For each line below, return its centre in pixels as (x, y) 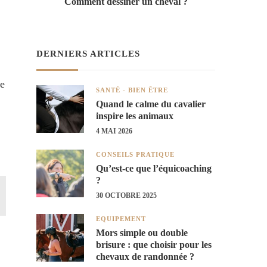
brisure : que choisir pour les (154, 244)
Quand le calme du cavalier (151, 104)
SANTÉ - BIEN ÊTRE (132, 90)
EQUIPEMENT (121, 219)
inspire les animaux (135, 116)
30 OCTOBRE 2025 (126, 195)
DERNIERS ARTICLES (88, 53)
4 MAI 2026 (114, 131)
